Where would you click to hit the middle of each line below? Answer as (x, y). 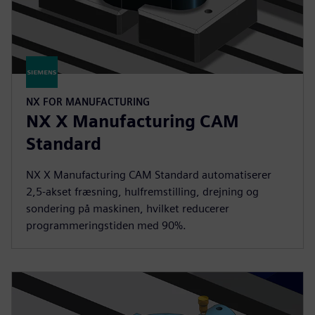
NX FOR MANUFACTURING (88, 102)
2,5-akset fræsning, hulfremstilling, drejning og (142, 192)
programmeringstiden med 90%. (106, 225)
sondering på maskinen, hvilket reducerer (128, 208)
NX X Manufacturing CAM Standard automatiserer (149, 175)
